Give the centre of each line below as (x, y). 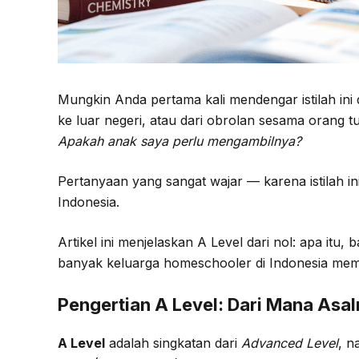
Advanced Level (290, 343)
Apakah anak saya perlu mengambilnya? (179, 141)
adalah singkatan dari (173, 343)
